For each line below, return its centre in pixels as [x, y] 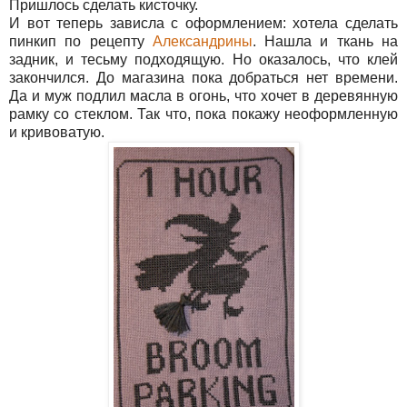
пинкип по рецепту [81, 41]
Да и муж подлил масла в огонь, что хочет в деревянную [203, 95]
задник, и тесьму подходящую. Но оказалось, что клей [203, 59]
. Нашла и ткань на [325, 41]
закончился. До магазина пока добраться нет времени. [203, 77]
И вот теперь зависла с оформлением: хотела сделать [203, 23]
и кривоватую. [57, 132]
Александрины [202, 41]
